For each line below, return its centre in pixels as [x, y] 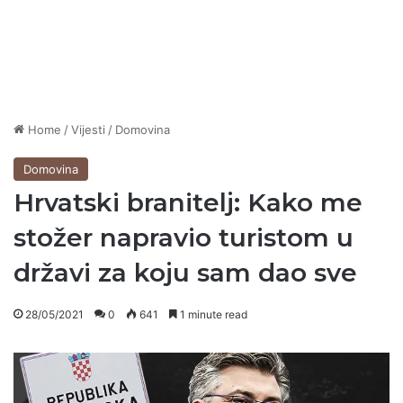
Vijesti [88, 130]
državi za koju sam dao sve [185, 273]
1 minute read [212, 315]
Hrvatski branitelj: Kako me [188, 203]
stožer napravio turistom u [184, 238]
